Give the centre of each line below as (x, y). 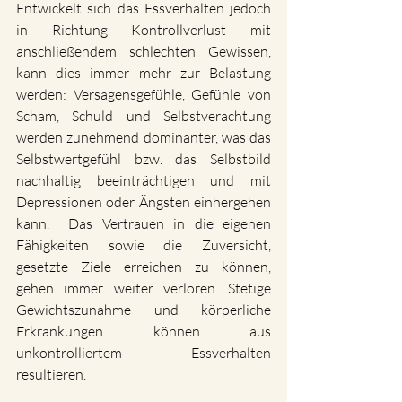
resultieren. (51, 375)
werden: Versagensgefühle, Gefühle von (144, 95)
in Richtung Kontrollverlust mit (144, 30)
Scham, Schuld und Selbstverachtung (144, 116)
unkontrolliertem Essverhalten (144, 353)
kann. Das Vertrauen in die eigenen (144, 224)
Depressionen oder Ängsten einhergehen (144, 202)
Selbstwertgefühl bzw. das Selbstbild (144, 159)
